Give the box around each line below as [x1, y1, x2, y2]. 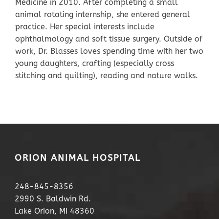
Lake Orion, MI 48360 [15, 206, 94, 216]
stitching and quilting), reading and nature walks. [15, 70, 198, 80]
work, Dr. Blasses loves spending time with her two [15, 46, 203, 56]
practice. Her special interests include [15, 22, 154, 31]
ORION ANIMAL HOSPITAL [15, 152, 140, 163]
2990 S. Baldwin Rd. [15, 194, 91, 203]
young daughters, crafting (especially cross [15, 58, 174, 68]
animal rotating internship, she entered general [15, 9, 190, 19]
